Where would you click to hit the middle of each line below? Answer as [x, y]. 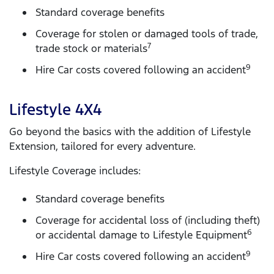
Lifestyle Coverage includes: [75, 171]
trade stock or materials [91, 48]
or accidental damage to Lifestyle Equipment [141, 235]
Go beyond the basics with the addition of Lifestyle [130, 132]
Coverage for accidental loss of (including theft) [148, 220]
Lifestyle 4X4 [55, 110]
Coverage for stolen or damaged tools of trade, [147, 33]
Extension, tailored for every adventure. [102, 146]
